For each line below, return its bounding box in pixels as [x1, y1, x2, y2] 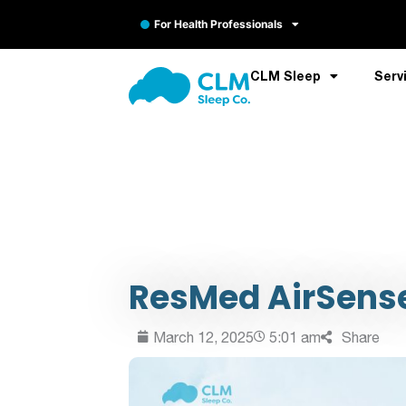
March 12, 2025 [153, 328, 254, 345]
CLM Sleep [250, 67, 321, 83]
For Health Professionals [154, 16, 283, 31]
